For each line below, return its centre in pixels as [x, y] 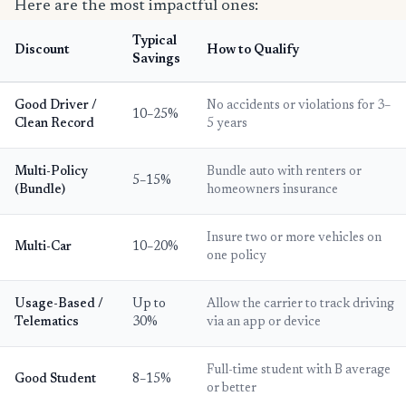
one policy [237, 256]
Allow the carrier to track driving [300, 304]
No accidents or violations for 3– [299, 106]
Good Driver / [56, 106]
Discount [42, 50]
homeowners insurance [272, 190]
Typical [155, 41]
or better [232, 388]
